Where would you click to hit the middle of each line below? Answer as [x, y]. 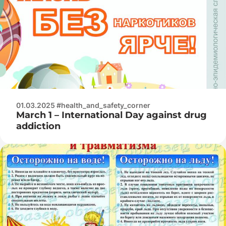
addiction [38, 126]
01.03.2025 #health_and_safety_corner [83, 105]
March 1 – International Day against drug [111, 115]
